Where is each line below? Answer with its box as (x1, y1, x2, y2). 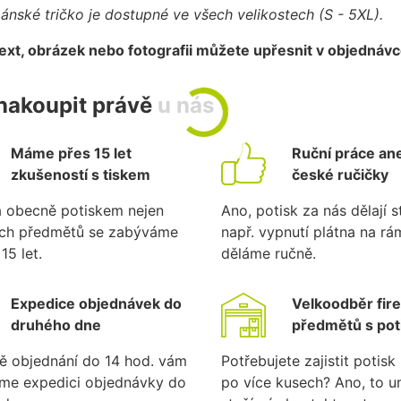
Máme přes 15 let (11, 144, 132, 163)
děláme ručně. (221, 244, 317, 263)
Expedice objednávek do (11, 294, 183, 313)
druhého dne (11, 316, 102, 335)
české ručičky (291, 166, 388, 184)
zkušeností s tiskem (11, 166, 151, 184)
